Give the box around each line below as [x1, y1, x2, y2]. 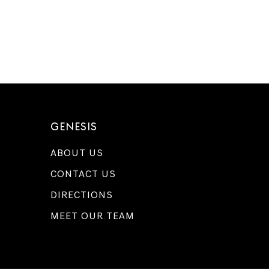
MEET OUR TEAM [50, 210, 134, 222]
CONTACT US [50, 168, 116, 180]
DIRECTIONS [50, 189, 113, 201]
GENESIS [50, 120, 97, 133]
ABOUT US [50, 147, 103, 159]
